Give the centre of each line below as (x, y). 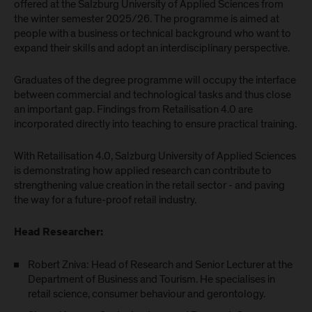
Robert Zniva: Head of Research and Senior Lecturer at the (160, 265)
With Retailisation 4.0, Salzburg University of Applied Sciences (155, 156)
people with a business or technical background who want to (153, 33)
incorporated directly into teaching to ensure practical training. (155, 124)
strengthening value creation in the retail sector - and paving (149, 185)
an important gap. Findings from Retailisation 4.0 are (133, 109)
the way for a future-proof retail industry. (105, 200)
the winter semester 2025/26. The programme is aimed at (147, 19)
